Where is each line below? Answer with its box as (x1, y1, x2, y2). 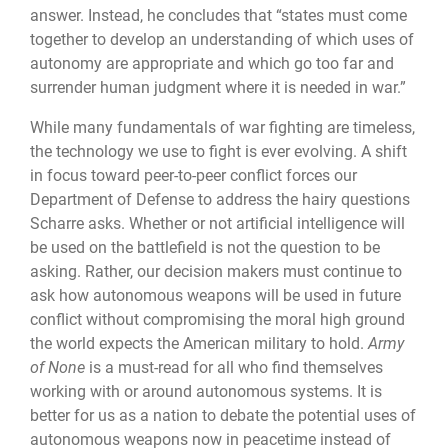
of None (30, 357, 85, 377)
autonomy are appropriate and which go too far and (30, 53, 394, 73)
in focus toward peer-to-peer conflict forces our (30, 165, 357, 185)
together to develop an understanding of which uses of (30, 29, 414, 49)
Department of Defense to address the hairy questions (30, 189, 410, 209)
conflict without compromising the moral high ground (30, 309, 405, 329)
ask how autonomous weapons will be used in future (30, 285, 401, 305)
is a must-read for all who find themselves (85, 357, 383, 377)
